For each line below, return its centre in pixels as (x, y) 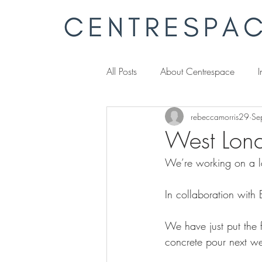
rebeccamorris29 (220, 116)
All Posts (122, 71)
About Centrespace (197, 71)
